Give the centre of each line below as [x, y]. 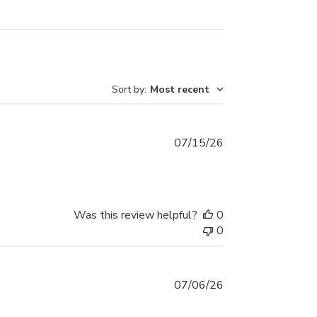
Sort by [128, 90]
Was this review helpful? [136, 215]
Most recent [180, 90]
